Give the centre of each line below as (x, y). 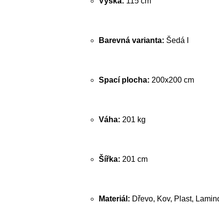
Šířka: (109, 159)
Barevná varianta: (131, 40)
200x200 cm (172, 80)
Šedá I (176, 40)
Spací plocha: (124, 80)
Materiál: (114, 199)
